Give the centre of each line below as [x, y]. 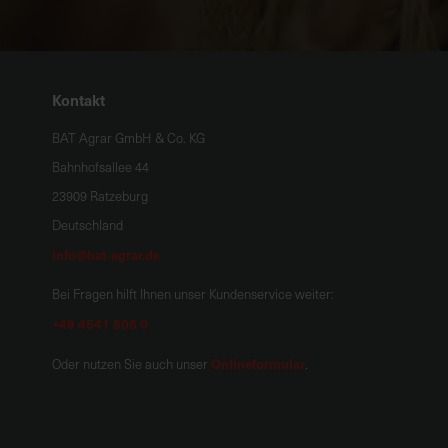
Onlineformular [258, 363]
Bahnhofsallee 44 [100, 167]
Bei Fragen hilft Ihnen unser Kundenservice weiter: [193, 294]
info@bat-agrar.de [106, 254]
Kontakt [78, 99]
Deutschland [87, 225]
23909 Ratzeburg [100, 196]
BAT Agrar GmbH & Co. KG [128, 138]
